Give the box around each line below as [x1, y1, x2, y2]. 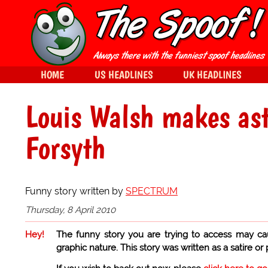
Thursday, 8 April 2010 [25, 205, 115, 216]
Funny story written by [25, 185, 126, 197]
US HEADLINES [95, 68, 153, 81]
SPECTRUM [126, 185, 178, 197]
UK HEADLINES [183, 68, 242, 81]
